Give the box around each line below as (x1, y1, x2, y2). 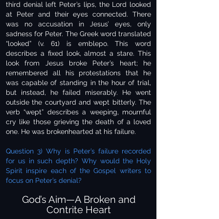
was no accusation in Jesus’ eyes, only (6, 20, 151, 28)
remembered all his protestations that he (6, 69, 151, 77)
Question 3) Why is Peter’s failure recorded (6, 147, 151, 155)
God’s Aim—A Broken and (22, 194, 135, 205)
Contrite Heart (46, 204, 111, 216)
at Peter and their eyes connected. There (6, 10, 151, 18)
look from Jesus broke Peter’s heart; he (6, 59, 151, 67)
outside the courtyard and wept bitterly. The (6, 98, 151, 106)
